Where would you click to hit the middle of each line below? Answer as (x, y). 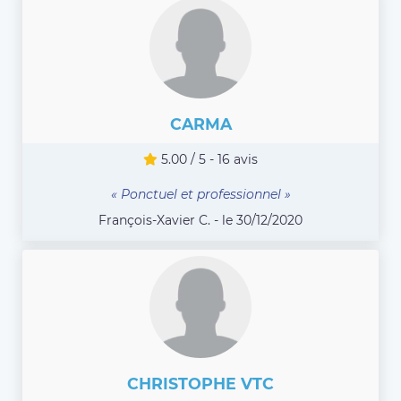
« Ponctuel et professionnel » (200, 195)
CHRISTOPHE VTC (200, 384)
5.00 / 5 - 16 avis (208, 160)
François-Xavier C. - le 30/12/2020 (200, 221)
